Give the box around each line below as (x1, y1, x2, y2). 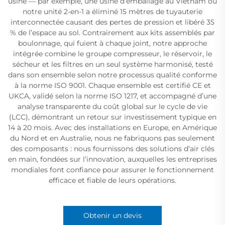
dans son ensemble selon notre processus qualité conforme (8, 70, 217, 79)
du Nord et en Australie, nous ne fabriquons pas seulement (10, 133, 215, 143)
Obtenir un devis (83, 210, 142, 220)
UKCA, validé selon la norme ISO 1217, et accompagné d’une (9, 91, 216, 100)
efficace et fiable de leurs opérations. (49, 175, 176, 185)
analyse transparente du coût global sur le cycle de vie (18, 101, 207, 111)
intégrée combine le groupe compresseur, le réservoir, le (13, 49, 212, 58)
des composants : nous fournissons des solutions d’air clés (11, 144, 214, 153)
